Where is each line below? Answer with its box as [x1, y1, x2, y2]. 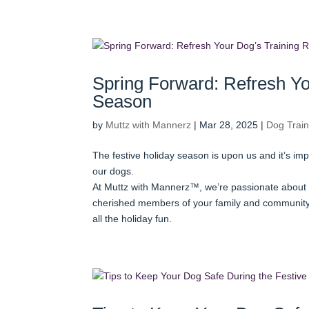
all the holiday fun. [92, 212, 172, 224]
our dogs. [92, 165, 134, 177]
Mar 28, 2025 [199, 119, 259, 130]
